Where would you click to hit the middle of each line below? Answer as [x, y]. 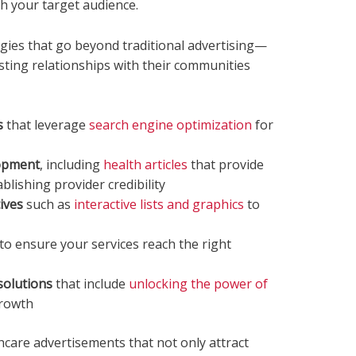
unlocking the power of [198, 284]
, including [71, 165]
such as [48, 205]
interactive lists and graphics [159, 205]
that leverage [46, 125]
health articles [145, 165]
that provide [225, 165]
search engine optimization [170, 125]
